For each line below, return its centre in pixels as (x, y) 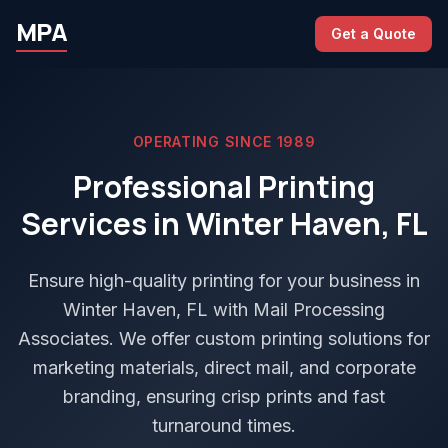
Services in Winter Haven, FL (224, 223)
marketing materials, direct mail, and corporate (224, 367)
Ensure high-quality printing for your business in (224, 280)
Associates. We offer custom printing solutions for (224, 338)
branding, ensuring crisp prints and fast (224, 396)
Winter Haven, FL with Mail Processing (224, 309)
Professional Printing (224, 186)
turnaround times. (224, 425)
